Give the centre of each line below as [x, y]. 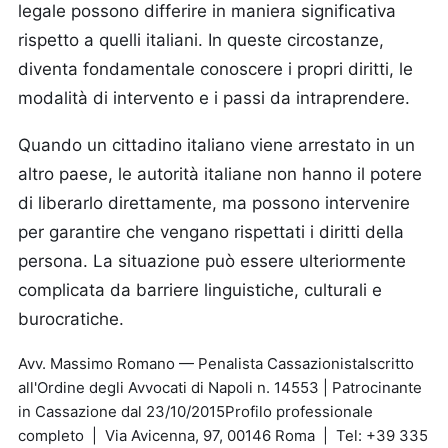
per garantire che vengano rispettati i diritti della [211, 232]
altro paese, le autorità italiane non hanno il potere [220, 174]
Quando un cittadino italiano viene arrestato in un [216, 145]
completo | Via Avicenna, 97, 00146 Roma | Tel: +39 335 [223, 435]
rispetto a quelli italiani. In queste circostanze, [201, 40]
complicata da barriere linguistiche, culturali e [200, 290]
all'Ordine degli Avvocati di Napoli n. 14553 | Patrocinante [220, 387]
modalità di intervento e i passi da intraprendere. [214, 98]
